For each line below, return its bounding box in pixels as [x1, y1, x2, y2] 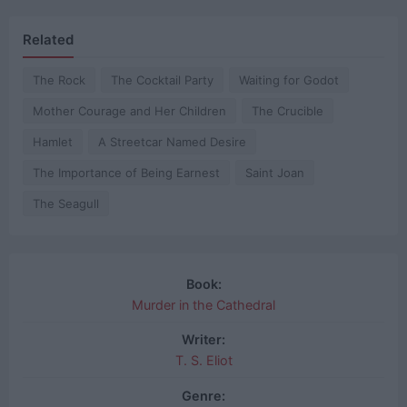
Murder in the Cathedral [132, 296, 275, 313]
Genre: [182, 387, 225, 403]
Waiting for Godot [239, 72, 339, 87]
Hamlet [33, 134, 73, 149]
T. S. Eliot [174, 352, 233, 369]
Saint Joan [245, 164, 304, 180]
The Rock [33, 72, 85, 87]
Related [23, 31, 74, 48]
